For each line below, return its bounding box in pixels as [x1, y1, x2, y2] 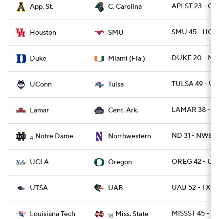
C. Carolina [108, 2, 142, 11]
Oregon [108, 158, 132, 167]
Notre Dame [35, 132, 73, 141]
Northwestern [108, 132, 151, 141]
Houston [30, 28, 56, 37]
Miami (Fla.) [108, 54, 145, 63]
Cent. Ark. [108, 106, 138, 115]
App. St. [30, 2, 53, 11]
